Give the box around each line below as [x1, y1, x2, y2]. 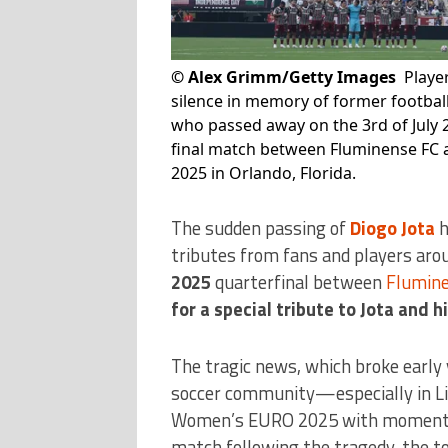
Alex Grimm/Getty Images [187, 65, 396, 88]
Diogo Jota [349, 213, 435, 242]
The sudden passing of [170, 213, 350, 242]
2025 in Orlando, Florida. [170, 161, 356, 184]
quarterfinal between [210, 267, 386, 296]
